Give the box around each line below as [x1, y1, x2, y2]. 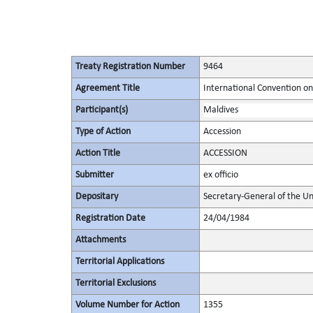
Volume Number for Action [75, 300, 180, 310]
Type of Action [75, 126, 131, 137]
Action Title [75, 148, 120, 159]
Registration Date [75, 213, 145, 224]
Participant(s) [75, 105, 128, 115]
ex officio [203, 170, 238, 180]
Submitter [75, 170, 114, 180]
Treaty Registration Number [75, 61, 185, 72]
